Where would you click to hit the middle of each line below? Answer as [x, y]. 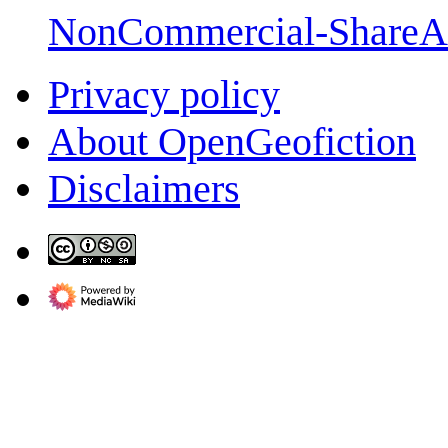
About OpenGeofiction [232, 141]
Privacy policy [164, 94]
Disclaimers [144, 188]
